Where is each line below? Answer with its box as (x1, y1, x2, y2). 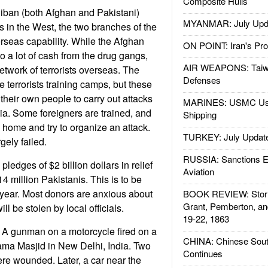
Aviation (182, 165, 214, 178)
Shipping (182, 108, 217, 121)
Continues (182, 247, 223, 260)
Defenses (182, 74, 221, 86)
